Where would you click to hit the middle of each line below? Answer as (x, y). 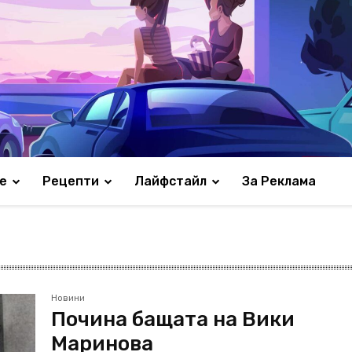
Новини (68, 298)
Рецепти (71, 181)
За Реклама (279, 181)
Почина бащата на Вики (173, 319)
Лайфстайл (170, 181)
